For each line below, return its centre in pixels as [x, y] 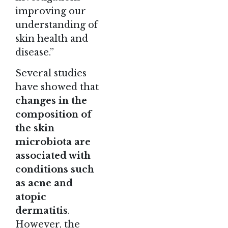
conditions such [55, 170]
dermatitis [41, 211]
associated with [53, 156]
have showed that [57, 87]
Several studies [51, 74]
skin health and [52, 39]
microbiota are [53, 142]
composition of [53, 115]
